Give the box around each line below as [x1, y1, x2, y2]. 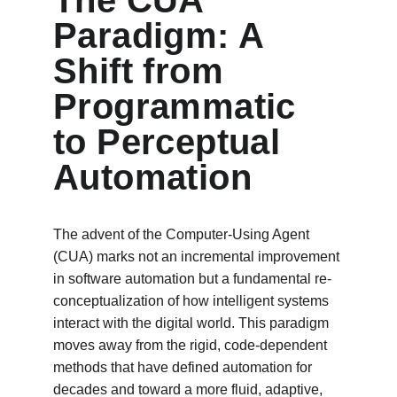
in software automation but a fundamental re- [53, 271, 331, 286]
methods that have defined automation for [53, 360, 315, 375]
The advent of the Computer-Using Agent [53, 227, 313, 242]
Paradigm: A [53, 16, 274, 55]
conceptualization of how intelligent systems [53, 293, 332, 308]
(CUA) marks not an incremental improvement [53, 249, 343, 264]
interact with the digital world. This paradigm [53, 315, 332, 331]
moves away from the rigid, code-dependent [53, 338, 331, 353]
